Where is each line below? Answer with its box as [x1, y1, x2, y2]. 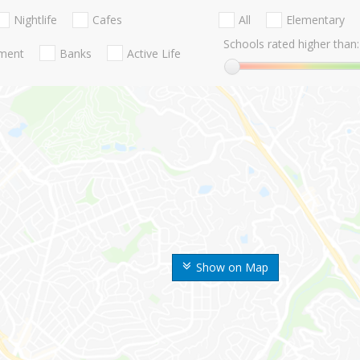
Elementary [285, 12, 345, 28]
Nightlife [14, 12, 57, 28]
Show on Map [196, 260, 268, 276]
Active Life [127, 45, 181, 61]
